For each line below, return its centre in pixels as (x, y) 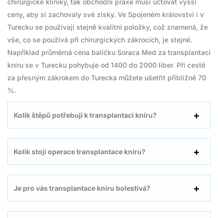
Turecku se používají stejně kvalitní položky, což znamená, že (108, 27)
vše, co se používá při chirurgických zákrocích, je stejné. (100, 39)
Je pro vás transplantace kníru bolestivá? (82, 188)
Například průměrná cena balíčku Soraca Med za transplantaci (109, 52)
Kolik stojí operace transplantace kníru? (80, 152)
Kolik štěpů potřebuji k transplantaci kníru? (85, 115)
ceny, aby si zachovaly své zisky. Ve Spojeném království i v (106, 14)
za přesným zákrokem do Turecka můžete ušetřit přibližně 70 (107, 77)
